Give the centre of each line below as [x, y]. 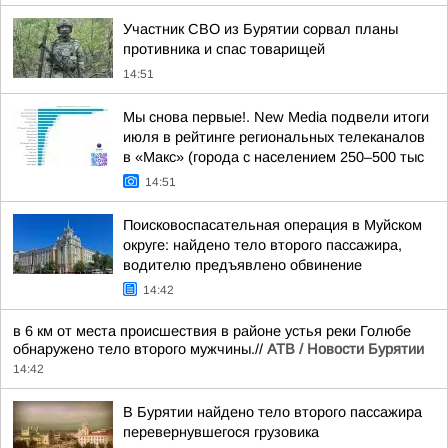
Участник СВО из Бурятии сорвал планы [260, 29]
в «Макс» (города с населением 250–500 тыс [273, 157]
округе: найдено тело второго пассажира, [262, 245]
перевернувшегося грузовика [221, 432]
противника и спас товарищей [224, 49]
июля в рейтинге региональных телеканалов [274, 137]
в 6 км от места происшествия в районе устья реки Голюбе [212, 331]
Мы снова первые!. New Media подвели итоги [276, 117]
